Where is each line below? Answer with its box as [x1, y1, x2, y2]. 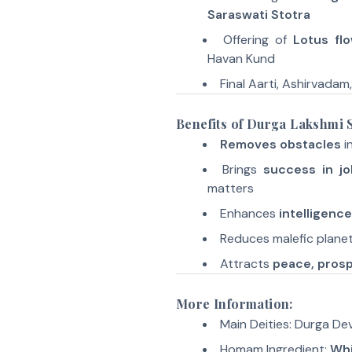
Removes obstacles [219, 136, 341, 152]
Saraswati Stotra [207, 6, 310, 23]
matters [207, 180, 254, 196]
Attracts [219, 255, 273, 272]
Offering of [222, 31, 294, 48]
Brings [222, 161, 264, 178]
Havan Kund [207, 50, 275, 67]
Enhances [219, 205, 279, 222]
